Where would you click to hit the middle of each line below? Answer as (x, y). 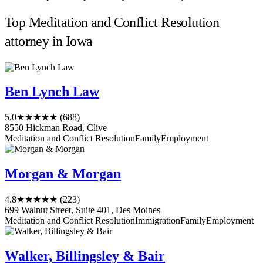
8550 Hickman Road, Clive (56, 128)
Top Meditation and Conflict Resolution (112, 22)
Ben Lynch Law (52, 92)
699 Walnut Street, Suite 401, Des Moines (82, 210)
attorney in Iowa (49, 41)
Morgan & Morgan (63, 174)
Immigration (158, 221)
